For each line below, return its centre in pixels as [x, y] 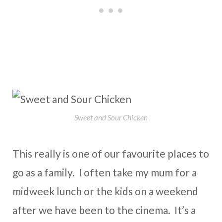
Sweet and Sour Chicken [111, 118]
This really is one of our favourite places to [111, 154]
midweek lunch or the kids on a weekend [105, 191]
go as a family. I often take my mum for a [105, 172]
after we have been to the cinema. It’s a [104, 210]
